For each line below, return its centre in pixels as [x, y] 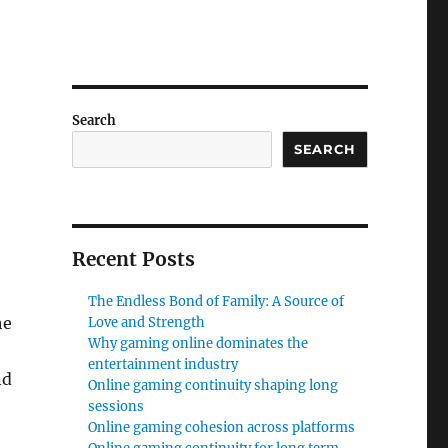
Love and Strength [147, 322]
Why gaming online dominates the [198, 343]
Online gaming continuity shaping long [213, 385]
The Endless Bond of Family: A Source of [216, 301]
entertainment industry [163, 364]
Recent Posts [133, 259]
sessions [116, 406]
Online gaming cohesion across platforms [222, 427]
